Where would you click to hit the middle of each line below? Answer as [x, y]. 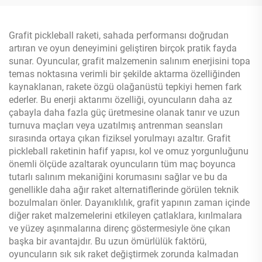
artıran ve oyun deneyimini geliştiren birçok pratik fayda [123, 48]
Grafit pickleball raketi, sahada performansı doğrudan [119, 35]
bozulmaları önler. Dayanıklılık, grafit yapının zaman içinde [129, 202]
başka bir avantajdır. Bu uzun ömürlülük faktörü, [108, 241]
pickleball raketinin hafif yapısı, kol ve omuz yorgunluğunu [129, 151]
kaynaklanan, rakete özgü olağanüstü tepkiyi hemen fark [125, 87]
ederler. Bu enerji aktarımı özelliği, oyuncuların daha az [120, 99]
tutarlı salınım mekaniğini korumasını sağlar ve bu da [118, 177]
